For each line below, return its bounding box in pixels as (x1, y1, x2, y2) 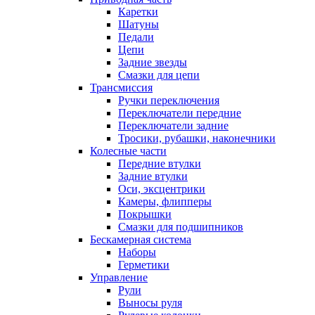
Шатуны (118, 18, 159, 30)
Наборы (118, 245, 156, 258)
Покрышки (118, 207, 172, 220)
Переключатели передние (118, 106, 241, 119)
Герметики (118, 258, 169, 271)
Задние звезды (118, 56, 187, 68)
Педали (118, 30, 154, 43)
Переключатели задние (118, 119, 229, 131)
